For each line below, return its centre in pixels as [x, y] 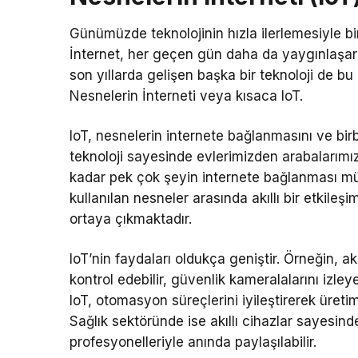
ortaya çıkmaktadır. [131, 219]
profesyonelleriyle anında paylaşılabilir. [193, 342]
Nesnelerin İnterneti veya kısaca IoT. [187, 96]
